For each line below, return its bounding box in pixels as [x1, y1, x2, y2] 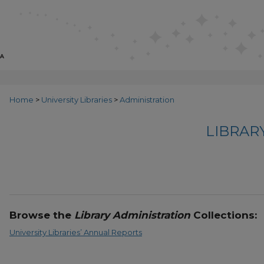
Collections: [190, 209, 257, 222]
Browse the [9, 209, 74, 222]
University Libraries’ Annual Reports [9, 227, 142, 237]
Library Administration [74, 209, 190, 222]
